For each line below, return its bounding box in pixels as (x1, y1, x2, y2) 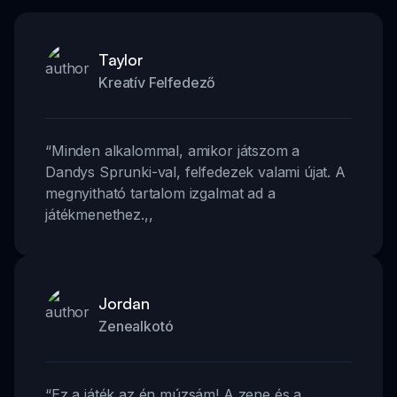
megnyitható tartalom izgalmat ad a (45, 183, 276, 202)
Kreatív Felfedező (98, 73, 216, 91)
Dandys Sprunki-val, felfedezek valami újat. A (45, 162, 346, 181)
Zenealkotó (98, 316, 174, 335)
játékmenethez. (45, 205, 144, 223)
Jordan (98, 292, 150, 313)
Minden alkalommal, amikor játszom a (51, 141, 300, 160)
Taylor (98, 49, 144, 69)
